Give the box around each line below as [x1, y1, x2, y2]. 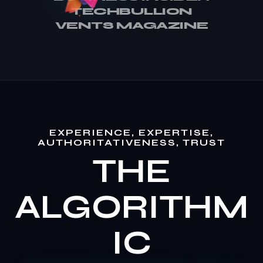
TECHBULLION [70, 5, 193, 18]
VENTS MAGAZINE [55, 19, 208, 32]
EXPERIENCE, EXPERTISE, [49, 126, 214, 138]
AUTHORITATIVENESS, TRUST [38, 136, 225, 148]
